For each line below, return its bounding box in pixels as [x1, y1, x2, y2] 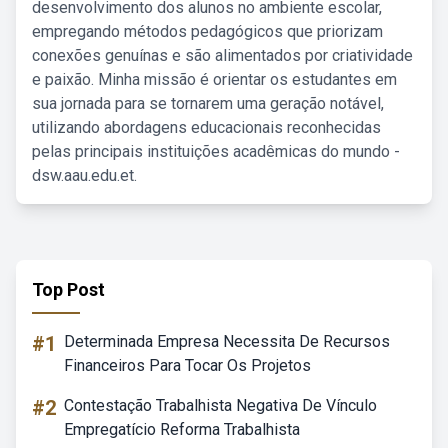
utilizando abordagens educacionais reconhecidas [32, 118, 381, 137]
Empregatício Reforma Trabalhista [64, 420, 300, 439]
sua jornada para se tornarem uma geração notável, [32, 94, 384, 113]
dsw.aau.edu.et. [32, 166, 137, 185]
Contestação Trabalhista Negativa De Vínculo [64, 396, 377, 415]
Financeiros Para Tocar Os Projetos [64, 356, 311, 375]
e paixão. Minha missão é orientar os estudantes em [32, 70, 397, 89]
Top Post [32, 279, 105, 300]
